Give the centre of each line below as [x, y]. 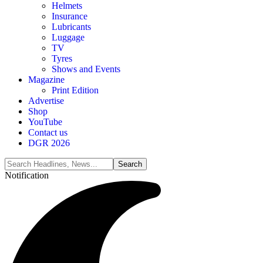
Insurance [70, 16]
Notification [27, 175]
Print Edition [75, 90]
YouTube [45, 122]
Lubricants [71, 27]
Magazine [46, 80]
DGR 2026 [49, 143]
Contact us [48, 132]
